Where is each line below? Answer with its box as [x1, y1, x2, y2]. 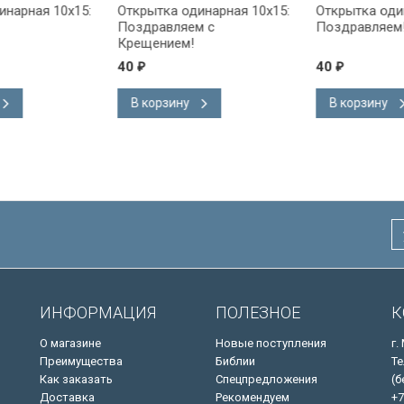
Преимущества [40, 354, 123, 368]
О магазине [40, 336, 101, 350]
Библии [216, 354, 255, 368]
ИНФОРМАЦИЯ [40, 303, 156, 322]
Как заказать [40, 372, 113, 386]
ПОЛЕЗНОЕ [216, 303, 300, 322]
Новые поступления [216, 336, 326, 350]
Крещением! [95, 35, 171, 51]
